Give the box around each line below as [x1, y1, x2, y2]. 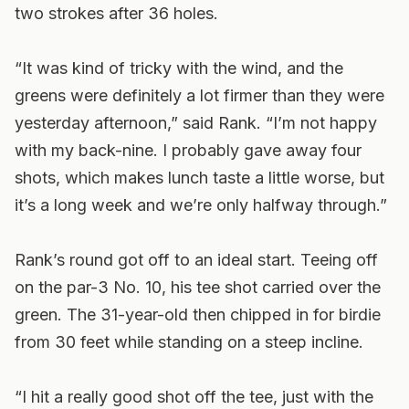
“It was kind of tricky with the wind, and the [15, 58, 343, 78]
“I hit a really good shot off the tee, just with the [15, 387, 373, 406]
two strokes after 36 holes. [15, 4, 218, 23]
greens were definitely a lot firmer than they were [15, 86, 384, 105]
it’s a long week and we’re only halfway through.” [15, 195, 387, 215]
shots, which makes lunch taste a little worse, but [15, 168, 384, 187]
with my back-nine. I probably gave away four [15, 141, 362, 160]
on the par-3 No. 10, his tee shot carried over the [15, 278, 381, 297]
